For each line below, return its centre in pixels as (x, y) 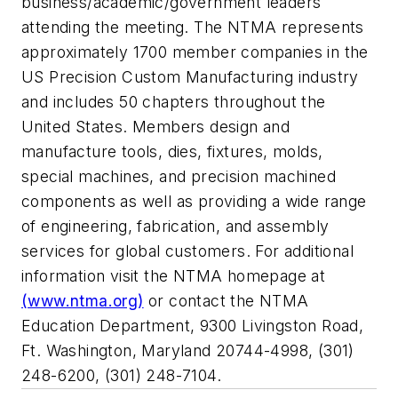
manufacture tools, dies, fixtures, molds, (172, 151)
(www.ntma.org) (83, 300)
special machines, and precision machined (179, 176)
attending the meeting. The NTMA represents (193, 27)
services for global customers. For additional (187, 251)
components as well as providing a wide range (194, 201)
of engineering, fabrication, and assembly (175, 226)
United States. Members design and (156, 126)
